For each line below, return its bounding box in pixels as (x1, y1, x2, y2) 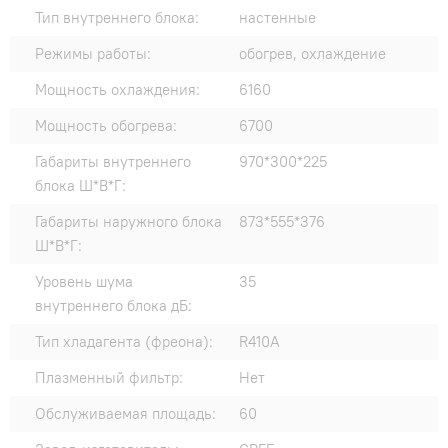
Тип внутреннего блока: (35, 8, 199, 28)
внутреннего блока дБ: (35, 296, 192, 316)
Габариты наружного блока (35, 212, 222, 232)
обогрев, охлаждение (239, 44, 386, 64)
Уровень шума (35, 272, 133, 292)
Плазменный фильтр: (35, 368, 183, 388)
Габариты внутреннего (35, 152, 191, 172)
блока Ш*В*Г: (35, 176, 126, 196)
